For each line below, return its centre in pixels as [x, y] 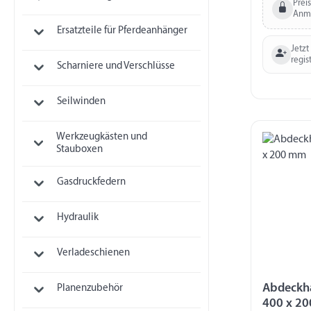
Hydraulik [77, 217]
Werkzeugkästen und [102, 137]
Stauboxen [80, 150]
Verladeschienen [93, 253]
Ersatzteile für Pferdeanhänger [122, 31]
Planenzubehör [90, 288]
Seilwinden [81, 102]
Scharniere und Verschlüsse [116, 67]
